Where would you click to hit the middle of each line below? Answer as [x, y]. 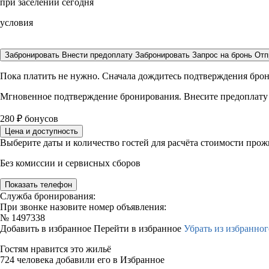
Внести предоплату [98, 55]
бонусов [40, 119]
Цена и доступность [41, 131]
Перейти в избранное [139, 228]
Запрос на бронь [222, 55]
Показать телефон [38, 185]
